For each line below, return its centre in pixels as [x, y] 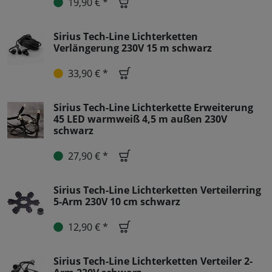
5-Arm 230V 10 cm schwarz [117, 202]
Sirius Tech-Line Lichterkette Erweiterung [153, 108]
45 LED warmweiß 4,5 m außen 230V [140, 119]
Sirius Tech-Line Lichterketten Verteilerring [157, 190]
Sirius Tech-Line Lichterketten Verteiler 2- [153, 261]
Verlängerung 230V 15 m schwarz [133, 48]
